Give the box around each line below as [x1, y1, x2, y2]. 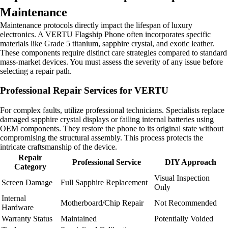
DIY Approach [164, 158, 216, 167]
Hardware [2, 203, 34, 212]
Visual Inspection [154, 174, 210, 183]
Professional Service [72, 158, 141, 167]
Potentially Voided [154, 214, 213, 223]
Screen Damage [2, 178, 52, 187]
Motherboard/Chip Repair [61, 198, 144, 208]
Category [14, 162, 46, 172]
